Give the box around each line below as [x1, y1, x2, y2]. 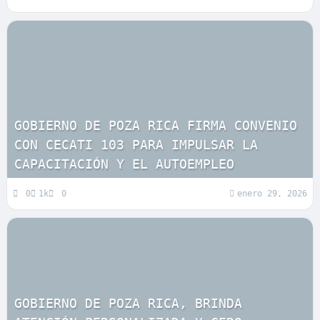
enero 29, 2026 [237, 189, 308, 199]
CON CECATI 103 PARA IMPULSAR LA [14, 137, 258, 153]
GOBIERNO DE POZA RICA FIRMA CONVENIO [14, 118, 297, 134]
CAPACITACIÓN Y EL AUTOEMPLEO [14, 156, 234, 172]
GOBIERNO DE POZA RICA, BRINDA [14, 296, 242, 311]
